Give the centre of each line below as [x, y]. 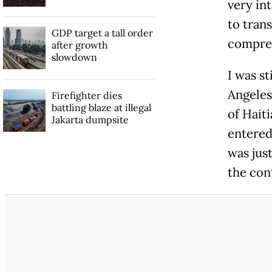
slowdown [74, 57]
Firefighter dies [87, 95]
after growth [80, 45]
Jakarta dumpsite [90, 119]
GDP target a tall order [102, 32]
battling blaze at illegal [101, 107]
